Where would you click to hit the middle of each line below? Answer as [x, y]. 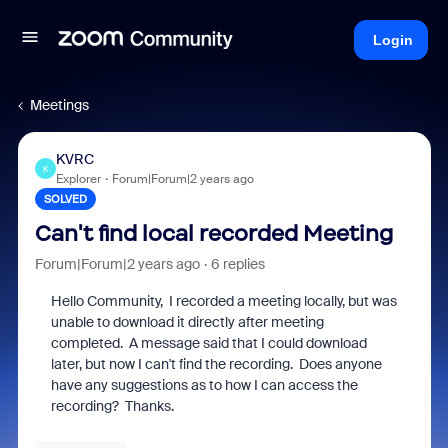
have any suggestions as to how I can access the [204, 385]
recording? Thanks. [112, 406]
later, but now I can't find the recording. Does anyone [216, 364]
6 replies [237, 264]
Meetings [59, 105]
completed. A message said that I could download [208, 343]
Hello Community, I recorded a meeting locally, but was [223, 301]
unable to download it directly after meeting [187, 322]
